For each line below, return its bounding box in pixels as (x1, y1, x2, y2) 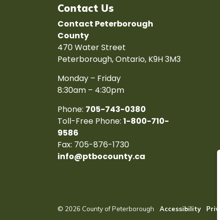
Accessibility (160, 205, 201, 213)
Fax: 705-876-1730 (57, 139, 129, 150)
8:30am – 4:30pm (57, 84, 124, 96)
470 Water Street (57, 42, 126, 53)
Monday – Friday (57, 73, 121, 84)
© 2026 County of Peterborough (57, 205, 154, 213)
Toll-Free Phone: (57, 115, 123, 127)
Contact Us (57, 2, 114, 14)
